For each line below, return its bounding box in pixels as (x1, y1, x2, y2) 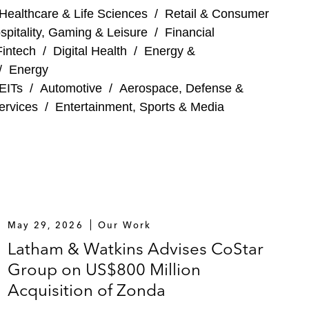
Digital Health (53, 44, 127, 58)
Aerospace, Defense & (119, 81, 243, 95)
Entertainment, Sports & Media (55, 100, 224, 114)
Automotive (40, 81, 102, 95)
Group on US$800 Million (7, 259, 201, 279)
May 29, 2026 (7, 219, 83, 230)
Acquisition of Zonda (7, 280, 166, 300)
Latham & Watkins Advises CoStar (7, 239, 263, 259)
